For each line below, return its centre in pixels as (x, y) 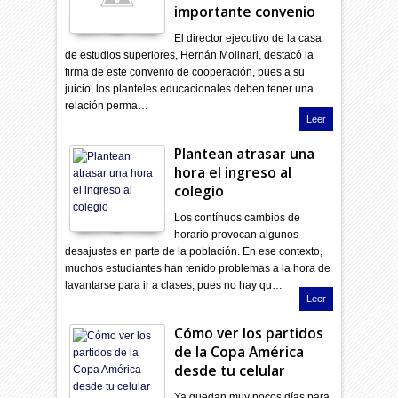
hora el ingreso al (233, 172)
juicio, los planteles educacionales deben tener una (190, 88)
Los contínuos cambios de (238, 217)
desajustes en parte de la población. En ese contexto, (194, 251)
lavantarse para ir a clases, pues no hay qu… (174, 285)
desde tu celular (230, 370)
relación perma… (107, 105)
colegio (199, 191)
